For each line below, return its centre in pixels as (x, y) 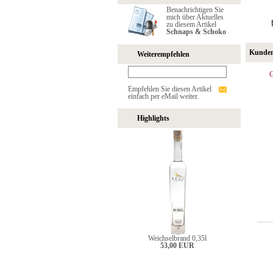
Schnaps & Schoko (196, 32)
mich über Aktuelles (195, 17)
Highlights (153, 118)
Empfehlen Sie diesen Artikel (169, 89)
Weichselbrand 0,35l (177, 238)
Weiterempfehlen (163, 54)
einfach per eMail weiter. (163, 96)
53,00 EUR (177, 246)
